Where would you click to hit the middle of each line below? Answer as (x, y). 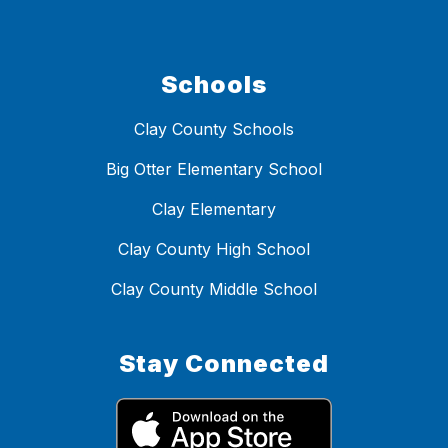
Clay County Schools (214, 129)
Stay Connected (224, 364)
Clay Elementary (214, 209)
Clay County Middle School (214, 289)
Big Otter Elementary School (214, 169)
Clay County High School (214, 249)
